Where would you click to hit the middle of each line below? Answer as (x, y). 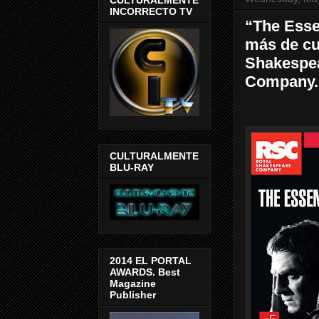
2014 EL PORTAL (151, 260)
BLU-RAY (132, 168)
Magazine (133, 283)
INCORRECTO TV (151, 11)
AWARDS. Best (145, 272)
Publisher (133, 294)
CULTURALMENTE (154, 156)
